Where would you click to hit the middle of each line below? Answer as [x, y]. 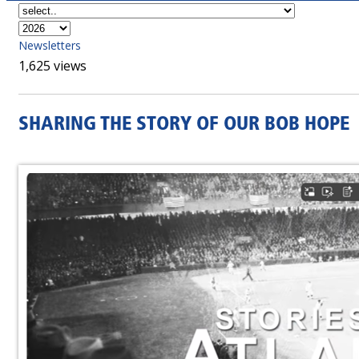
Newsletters [50, 45]
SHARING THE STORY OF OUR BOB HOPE [184, 125]
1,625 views [52, 66]
